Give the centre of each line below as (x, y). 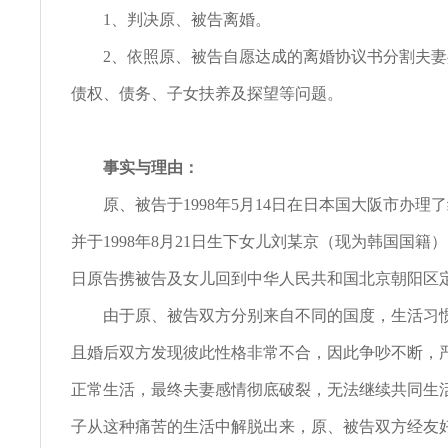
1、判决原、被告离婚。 (171, 19)
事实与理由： (151, 167)
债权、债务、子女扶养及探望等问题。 (207, 93)
